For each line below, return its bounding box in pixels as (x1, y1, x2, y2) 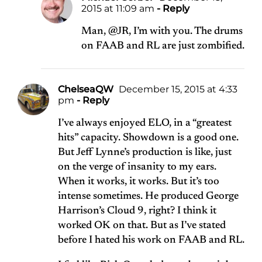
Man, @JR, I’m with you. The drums (81, 26, 243, 37)
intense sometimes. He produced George (58, 191, 239, 202)
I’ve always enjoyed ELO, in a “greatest (58, 118, 232, 129)
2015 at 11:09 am (81, 3, 154, 15)
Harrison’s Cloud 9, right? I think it (58, 206, 216, 217)
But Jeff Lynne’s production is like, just (58, 147, 232, 158)
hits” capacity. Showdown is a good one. (58, 133, 239, 144)
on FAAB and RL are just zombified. (81, 41, 244, 52)
